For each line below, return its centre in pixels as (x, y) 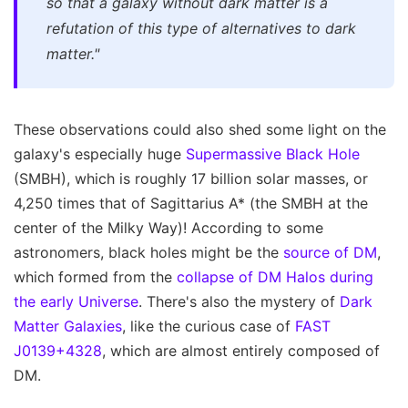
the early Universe (76, 302)
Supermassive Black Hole (273, 154)
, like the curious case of (209, 326)
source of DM (330, 253)
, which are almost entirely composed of (241, 351)
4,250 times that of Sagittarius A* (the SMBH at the (191, 204)
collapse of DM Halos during (275, 277)
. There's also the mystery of (239, 302)
